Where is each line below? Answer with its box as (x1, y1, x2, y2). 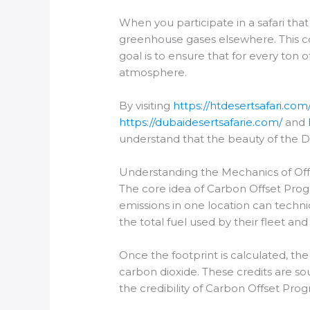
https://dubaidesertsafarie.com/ (119, 115, 283, 129)
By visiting (119, 98, 174, 112)
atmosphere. (119, 65, 188, 79)
